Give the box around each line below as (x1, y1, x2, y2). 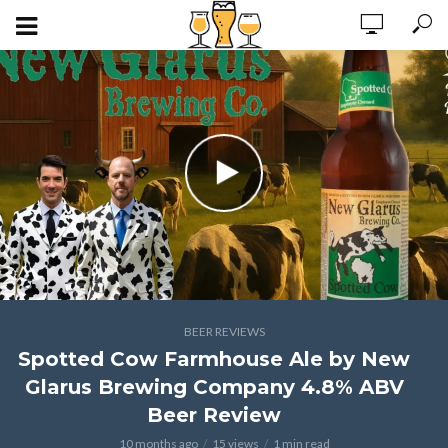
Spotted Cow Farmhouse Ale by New (18, 347, 410, 371)
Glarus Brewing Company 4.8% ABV (24, 375, 404, 399)
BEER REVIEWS (183, 324, 265, 339)
